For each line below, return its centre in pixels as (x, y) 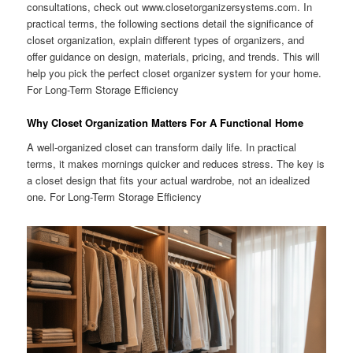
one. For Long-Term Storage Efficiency (115, 197)
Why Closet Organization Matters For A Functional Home (165, 122)
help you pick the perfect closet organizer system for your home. (175, 72)
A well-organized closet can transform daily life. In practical (162, 147)
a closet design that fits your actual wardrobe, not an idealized (169, 180)
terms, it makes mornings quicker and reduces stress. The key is (176, 164)
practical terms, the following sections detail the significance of (171, 23)
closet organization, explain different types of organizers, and (166, 39)
